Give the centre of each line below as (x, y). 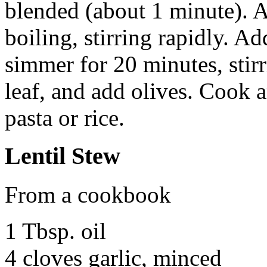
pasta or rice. (65, 117)
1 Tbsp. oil (55, 231)
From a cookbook (88, 195)
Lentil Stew (63, 156)
